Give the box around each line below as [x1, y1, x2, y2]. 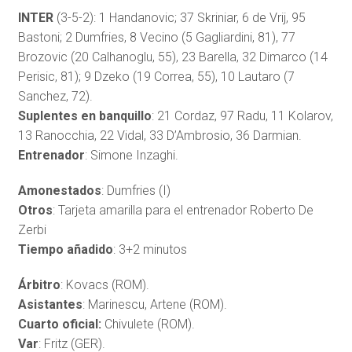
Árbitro [17, 277, 60, 293]
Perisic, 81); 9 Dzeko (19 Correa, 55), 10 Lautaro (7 [17, 69, 295, 85]
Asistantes [17, 297, 82, 313]
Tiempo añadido [17, 242, 113, 258]
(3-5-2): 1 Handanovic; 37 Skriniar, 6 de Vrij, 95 [53, 10, 306, 26]
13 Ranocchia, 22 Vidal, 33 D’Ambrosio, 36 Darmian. [17, 128, 302, 144]
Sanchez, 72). [17, 89, 93, 104]
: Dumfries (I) [101, 183, 170, 199]
